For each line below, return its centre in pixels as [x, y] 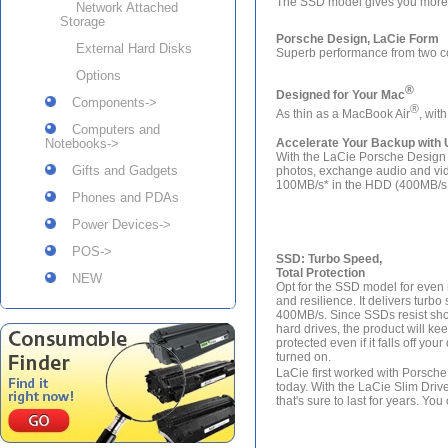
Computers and [108, 129]
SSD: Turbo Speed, [329, 259]
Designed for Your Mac [340, 95]
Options [90, 75]
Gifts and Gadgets [117, 170]
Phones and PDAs [117, 197]
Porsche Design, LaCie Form [357, 39]
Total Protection [320, 273]
